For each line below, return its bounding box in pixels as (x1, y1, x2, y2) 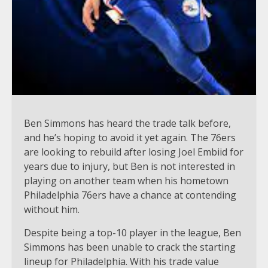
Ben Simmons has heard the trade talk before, (24, 116, 231, 130)
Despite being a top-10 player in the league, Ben (24, 226, 241, 239)
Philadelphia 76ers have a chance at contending (24, 188, 236, 202)
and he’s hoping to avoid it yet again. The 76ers (24, 130, 236, 144)
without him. (24, 202, 80, 216)
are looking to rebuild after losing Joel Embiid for (24, 145, 243, 159)
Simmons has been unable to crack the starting (24, 240, 236, 254)
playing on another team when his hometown (24, 173, 229, 187)
